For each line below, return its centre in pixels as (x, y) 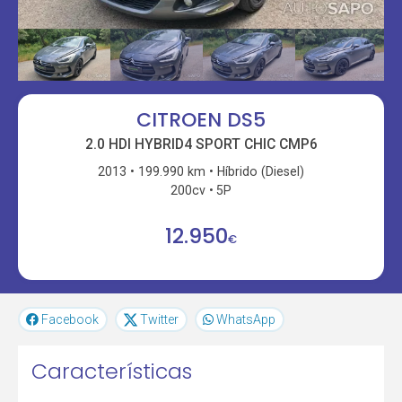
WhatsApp (246, 320)
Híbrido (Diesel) (260, 171)
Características (112, 371)
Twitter (159, 320)
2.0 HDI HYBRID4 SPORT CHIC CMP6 (201, 144)
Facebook (70, 320)
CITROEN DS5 (201, 120)
